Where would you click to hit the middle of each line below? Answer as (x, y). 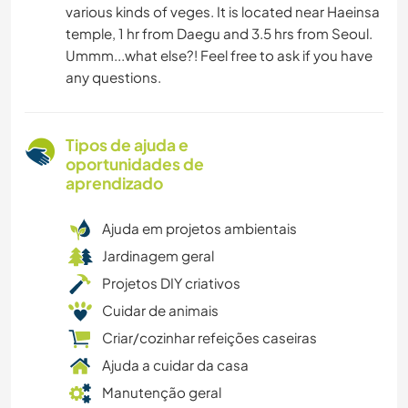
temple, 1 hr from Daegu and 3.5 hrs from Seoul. (219, 34)
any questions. (113, 77)
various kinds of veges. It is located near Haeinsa (223, 12)
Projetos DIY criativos (171, 283)
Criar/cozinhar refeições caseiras (209, 338)
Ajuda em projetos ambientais (199, 229)
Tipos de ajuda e (127, 145)
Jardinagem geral (158, 256)
